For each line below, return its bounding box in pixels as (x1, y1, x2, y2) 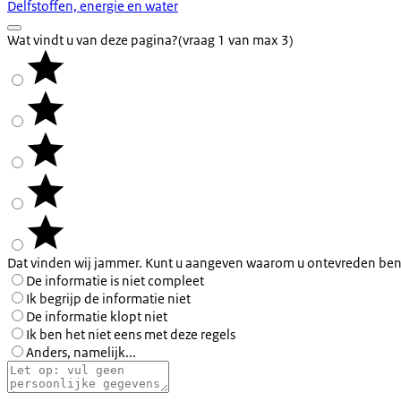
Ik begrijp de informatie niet (26, 289, 191, 307)
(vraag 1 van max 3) (178, 30, 294, 48)
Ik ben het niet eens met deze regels (26, 325, 235, 343)
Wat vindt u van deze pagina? (7, 30, 178, 48)
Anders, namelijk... (26, 343, 136, 361)
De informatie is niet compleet (26, 271, 204, 289)
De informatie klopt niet (26, 307, 167, 325)
